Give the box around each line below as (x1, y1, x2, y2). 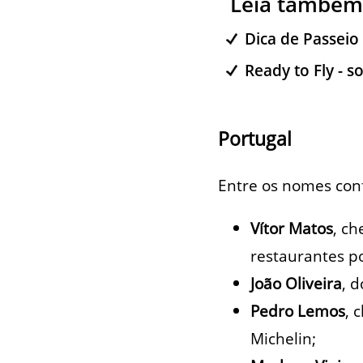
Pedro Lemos (250, 300, 345, 322)
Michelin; (250, 327, 316, 350)
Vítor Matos (250, 217, 333, 240)
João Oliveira (250, 272, 342, 295)
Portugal (217, 126, 292, 152)
